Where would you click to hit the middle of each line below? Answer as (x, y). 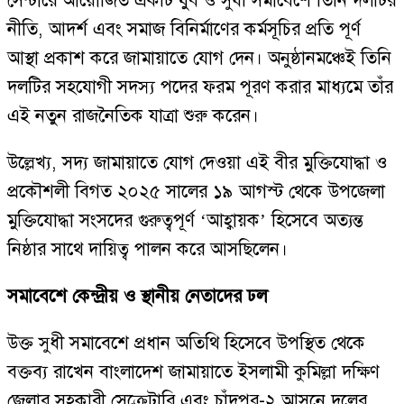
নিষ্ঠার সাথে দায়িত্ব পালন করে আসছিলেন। (147, 249)
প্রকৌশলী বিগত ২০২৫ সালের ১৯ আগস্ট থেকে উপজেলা (196, 192)
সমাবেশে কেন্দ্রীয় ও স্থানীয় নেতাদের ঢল (137, 296)
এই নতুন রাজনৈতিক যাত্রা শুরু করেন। (133, 116)
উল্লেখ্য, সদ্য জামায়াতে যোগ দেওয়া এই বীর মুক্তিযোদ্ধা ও (197, 163)
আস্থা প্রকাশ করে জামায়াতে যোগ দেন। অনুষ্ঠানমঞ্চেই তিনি (199, 58)
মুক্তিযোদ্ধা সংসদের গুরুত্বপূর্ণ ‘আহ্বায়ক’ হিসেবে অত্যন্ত (185, 220)
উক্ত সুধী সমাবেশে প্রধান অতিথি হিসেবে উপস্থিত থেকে (186, 343)
